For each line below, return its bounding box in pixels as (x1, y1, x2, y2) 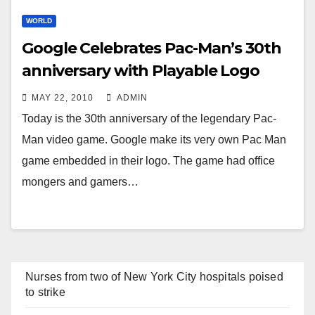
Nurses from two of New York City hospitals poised (25, 271, 283, 283)
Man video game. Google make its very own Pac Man (22, 134, 286, 146)
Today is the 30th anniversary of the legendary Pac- (22, 112, 276, 124)
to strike (25, 286, 65, 298)
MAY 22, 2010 (32, 93, 94, 103)
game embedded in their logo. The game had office (22, 155, 275, 167)
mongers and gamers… (22, 176, 139, 188)
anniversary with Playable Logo (22, 61, 259, 80)
